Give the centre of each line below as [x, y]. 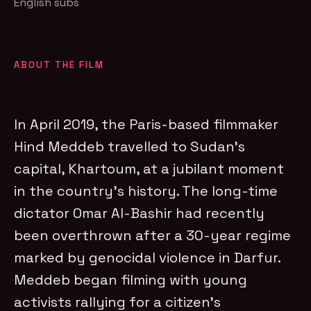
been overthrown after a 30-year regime [153, 235]
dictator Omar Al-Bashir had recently [140, 213]
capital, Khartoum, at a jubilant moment [149, 168]
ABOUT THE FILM [59, 65]
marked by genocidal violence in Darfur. [148, 257]
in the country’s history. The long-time [146, 191]
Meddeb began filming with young [131, 279]
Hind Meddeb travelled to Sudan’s [130, 146]
